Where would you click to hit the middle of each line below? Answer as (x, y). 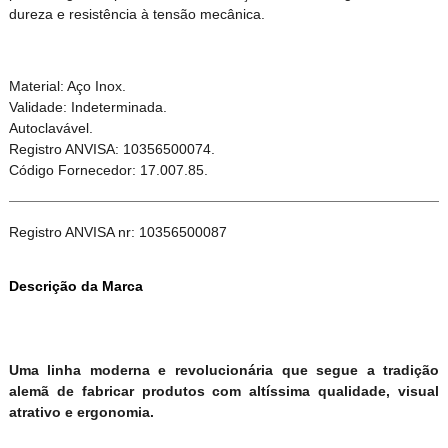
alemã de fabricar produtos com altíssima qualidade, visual (224, 391)
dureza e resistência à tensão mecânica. (136, 14)
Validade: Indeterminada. (87, 107)
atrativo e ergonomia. (81, 412)
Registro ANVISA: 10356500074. (111, 149)
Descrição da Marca (75, 286)
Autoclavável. (50, 128)
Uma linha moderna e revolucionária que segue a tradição (224, 370)
